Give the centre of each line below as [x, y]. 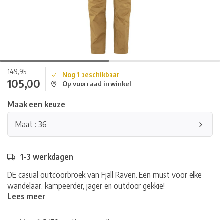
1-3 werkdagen [47, 157]
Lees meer [27, 196]
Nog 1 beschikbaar [91, 74]
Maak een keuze [36, 104]
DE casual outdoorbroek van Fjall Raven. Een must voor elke [105, 175]
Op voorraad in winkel [97, 84]
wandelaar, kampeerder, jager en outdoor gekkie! [86, 186]
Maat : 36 [31, 124]
